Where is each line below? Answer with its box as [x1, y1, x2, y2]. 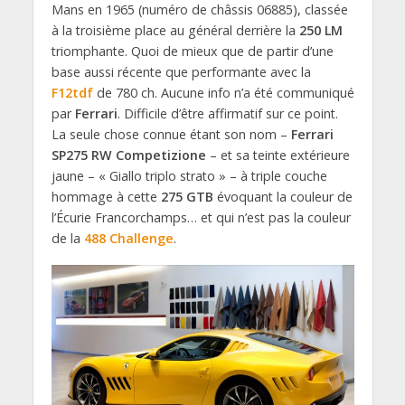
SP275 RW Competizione [51, 146, 206, 165]
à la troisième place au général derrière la [51, 22, 299, 40]
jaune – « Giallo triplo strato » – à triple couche [51, 167, 327, 185]
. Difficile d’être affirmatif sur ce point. [117, 105, 338, 123]
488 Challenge [83, 230, 174, 248]
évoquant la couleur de [212, 188, 353, 206]
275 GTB [160, 188, 213, 206]
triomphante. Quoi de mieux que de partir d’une [51, 42, 334, 61]
